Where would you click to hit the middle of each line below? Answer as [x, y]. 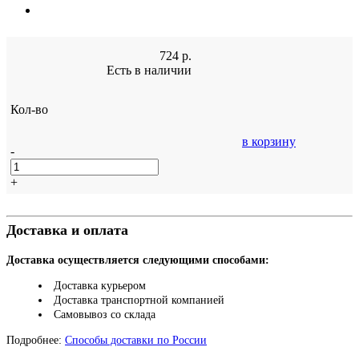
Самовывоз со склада [105, 315]
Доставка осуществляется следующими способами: [138, 260]
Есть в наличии [149, 71]
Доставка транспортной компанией [139, 301]
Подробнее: [36, 341]
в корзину [269, 142]
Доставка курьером [100, 286]
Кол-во [29, 110]
